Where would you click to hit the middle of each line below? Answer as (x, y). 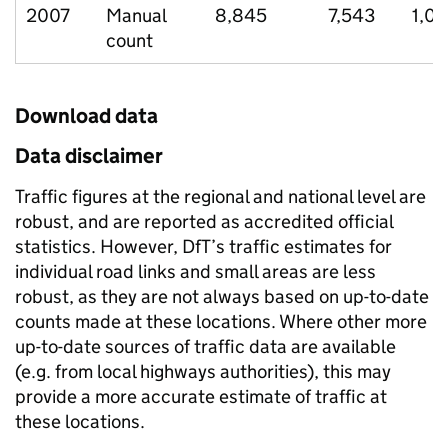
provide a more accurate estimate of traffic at (201, 396)
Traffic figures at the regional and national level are (220, 196)
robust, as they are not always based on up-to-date (222, 296)
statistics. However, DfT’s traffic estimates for (203, 246)
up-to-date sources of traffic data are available (205, 346)
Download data (86, 116)
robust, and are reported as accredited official (204, 221)
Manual (136, 15)
